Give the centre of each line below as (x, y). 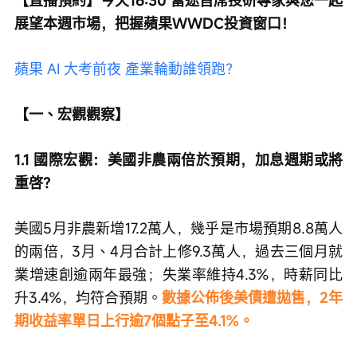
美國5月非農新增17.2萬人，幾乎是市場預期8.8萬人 (178, 228)
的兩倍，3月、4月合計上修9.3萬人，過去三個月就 (178, 251)
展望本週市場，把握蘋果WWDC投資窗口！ (155, 23)
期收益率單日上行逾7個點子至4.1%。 (134, 320)
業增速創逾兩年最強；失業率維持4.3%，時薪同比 (178, 274)
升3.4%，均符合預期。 (88, 297)
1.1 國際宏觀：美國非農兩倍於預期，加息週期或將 (178, 159)
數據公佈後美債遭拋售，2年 (252, 297)
